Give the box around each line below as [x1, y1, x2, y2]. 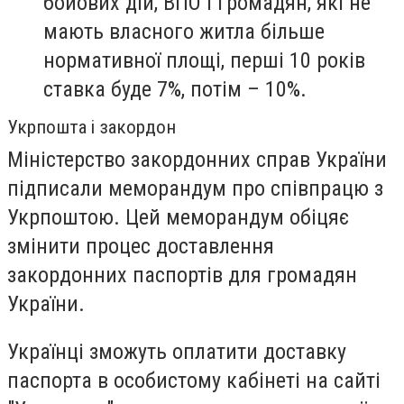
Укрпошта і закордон [7, 115, 176, 138]
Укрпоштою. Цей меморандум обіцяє [7, 204, 349, 230]
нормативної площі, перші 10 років [43, 47, 365, 73]
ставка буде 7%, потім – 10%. [43, 76, 307, 102]
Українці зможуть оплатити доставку [7, 339, 346, 365]
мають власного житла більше [43, 18, 325, 44]
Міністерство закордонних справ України [7, 146, 387, 172]
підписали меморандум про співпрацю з [7, 175, 383, 201]
